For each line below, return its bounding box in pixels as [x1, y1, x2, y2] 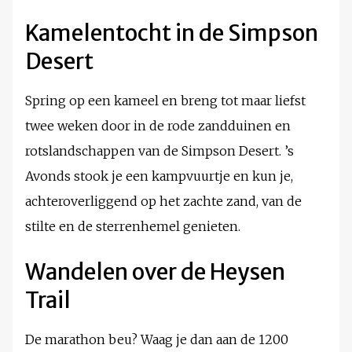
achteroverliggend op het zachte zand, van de [25, 193, 302, 210]
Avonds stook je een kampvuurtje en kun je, [25, 168, 293, 185]
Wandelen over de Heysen [25, 258, 285, 287]
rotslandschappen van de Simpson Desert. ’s [25, 143, 294, 159]
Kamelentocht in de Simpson [25, 19, 318, 48]
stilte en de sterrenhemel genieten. [25, 218, 240, 235]
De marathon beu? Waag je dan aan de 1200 [25, 332, 288, 348]
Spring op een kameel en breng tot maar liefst [25, 93, 306, 109]
